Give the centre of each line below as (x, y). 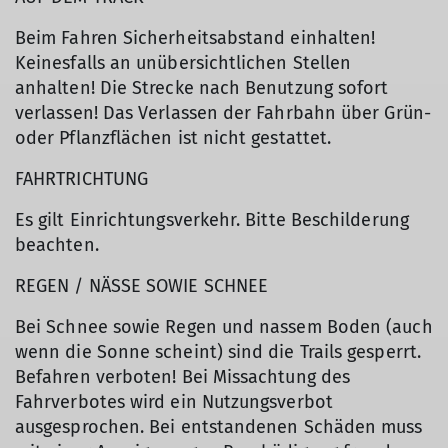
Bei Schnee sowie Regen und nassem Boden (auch (224, 327)
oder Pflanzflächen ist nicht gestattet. (173, 138)
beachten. (57, 245)
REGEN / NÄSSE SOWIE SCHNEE (142, 286)
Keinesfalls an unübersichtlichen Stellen (183, 63)
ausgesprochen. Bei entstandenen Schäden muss (219, 427)
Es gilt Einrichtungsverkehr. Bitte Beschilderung (212, 220)
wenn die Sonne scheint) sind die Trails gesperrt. (218, 352)
